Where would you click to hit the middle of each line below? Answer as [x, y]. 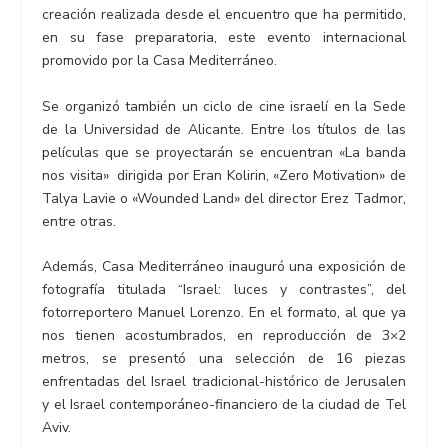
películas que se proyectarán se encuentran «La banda [224, 152]
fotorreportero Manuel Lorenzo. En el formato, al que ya [224, 312]
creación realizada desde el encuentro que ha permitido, [224, 15]
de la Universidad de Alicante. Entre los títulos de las [224, 129]
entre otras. [79, 221]
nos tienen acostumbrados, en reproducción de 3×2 [224, 335]
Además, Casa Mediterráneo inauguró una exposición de [224, 266]
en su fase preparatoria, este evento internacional [224, 38]
